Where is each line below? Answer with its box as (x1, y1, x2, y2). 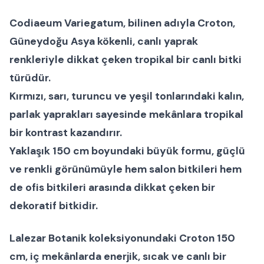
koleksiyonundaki (87, 231, 179, 245)
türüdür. (9, 71, 51, 84)
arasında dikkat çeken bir (86, 180, 215, 194)
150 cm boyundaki (52, 144, 144, 157)
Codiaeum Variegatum (9, 16, 123, 29)
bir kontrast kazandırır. (9, 126, 122, 139)
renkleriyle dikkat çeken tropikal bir (9, 52, 192, 66)
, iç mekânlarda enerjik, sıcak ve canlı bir (25, 249, 226, 263)
